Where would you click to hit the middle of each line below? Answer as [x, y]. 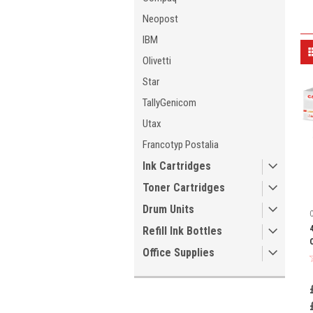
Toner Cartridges [184, 188]
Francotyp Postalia [181, 145]
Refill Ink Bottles [182, 231]
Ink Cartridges [177, 166]
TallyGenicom [169, 103]
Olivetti [157, 61]
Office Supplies [179, 253]
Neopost [160, 19]
